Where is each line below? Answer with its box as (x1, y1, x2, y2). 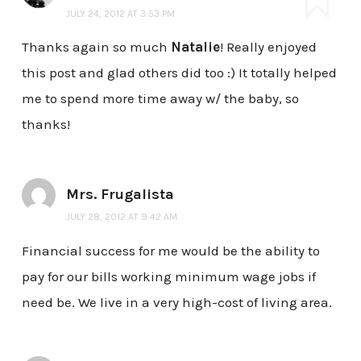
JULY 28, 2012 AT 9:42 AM (65, 211, 177, 223)
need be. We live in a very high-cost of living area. (21, 294, 332, 311)
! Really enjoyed (219, 39, 317, 56)
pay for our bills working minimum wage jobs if (21, 268, 316, 285)
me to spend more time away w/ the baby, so (21, 90, 299, 107)
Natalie (170, 39, 220, 56)
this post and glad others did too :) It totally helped (21, 64, 337, 81)
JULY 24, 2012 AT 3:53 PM (65, 7, 175, 19)
